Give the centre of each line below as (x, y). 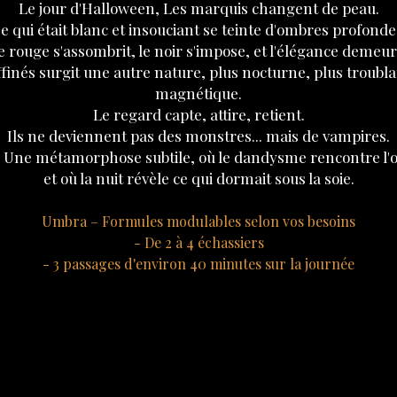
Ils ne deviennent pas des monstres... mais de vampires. (198, 136)
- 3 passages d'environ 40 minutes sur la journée (198, 264)
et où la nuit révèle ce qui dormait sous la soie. (198, 178)
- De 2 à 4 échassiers (198, 242)
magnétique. (198, 93)
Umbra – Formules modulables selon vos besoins (198, 221)
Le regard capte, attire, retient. (198, 114)
